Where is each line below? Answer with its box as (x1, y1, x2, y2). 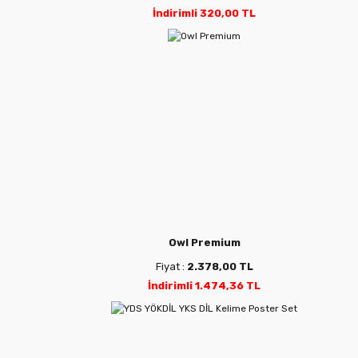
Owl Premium (168, 236, 241, 249)
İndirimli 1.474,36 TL (148, 279, 261, 292)
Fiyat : (155, 260, 187, 272)
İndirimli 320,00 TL (153, 7, 257, 19)
